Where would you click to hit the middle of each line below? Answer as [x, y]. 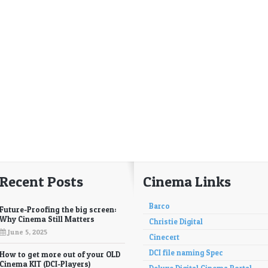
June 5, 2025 [27, 232]
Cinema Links [187, 182]
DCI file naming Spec [186, 253]
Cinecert [164, 237]
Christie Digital [176, 222]
